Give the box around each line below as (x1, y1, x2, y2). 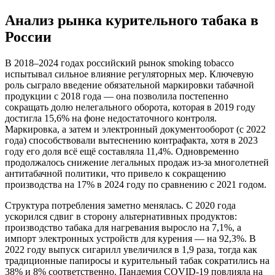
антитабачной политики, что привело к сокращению (5, 168, 226, 179)
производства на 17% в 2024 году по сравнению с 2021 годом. (5, 179, 266, 190)
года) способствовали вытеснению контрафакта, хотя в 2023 (5, 134, 258, 145)
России (5, 28, 52, 45)
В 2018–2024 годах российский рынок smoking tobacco (5, 57, 234, 68)
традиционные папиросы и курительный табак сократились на (5, 255, 269, 266)
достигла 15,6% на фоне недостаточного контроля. (5, 112, 217, 123)
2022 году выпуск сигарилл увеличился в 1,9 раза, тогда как (5, 244, 257, 255)
